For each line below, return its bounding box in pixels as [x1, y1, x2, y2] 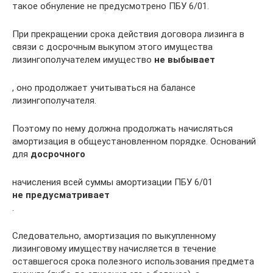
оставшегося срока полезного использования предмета [12, 255, 254, 267]
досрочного [30, 148, 85, 160]
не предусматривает [12, 189, 110, 200]
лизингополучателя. [12, 94, 96, 106]
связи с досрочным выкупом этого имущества [12, 41, 213, 52]
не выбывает [154, 54, 215, 65]
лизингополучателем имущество [12, 54, 154, 65]
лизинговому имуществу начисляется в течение [12, 243, 216, 254]
